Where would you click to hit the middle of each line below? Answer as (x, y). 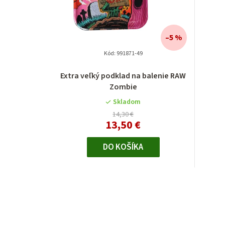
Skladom (127, 102)
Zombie (123, 87)
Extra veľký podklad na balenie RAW (123, 76)
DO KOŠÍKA (123, 147)
